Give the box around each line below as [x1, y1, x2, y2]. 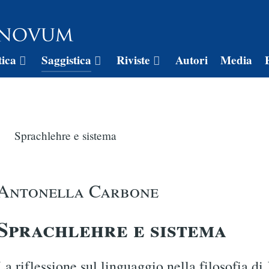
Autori [175, 51, 208, 68]
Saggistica [41, 51, 92, 68]
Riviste [116, 51, 151, 68]
